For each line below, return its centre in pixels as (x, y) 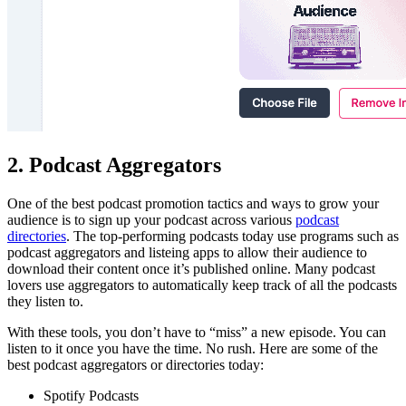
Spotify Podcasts (93, 396)
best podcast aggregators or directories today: (135, 365)
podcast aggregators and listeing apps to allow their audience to (187, 253)
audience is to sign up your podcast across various (151, 220)
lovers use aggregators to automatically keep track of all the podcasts (202, 285)
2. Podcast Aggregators (114, 165)
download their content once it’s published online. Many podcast (191, 269)
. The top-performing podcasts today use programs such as (232, 237)
